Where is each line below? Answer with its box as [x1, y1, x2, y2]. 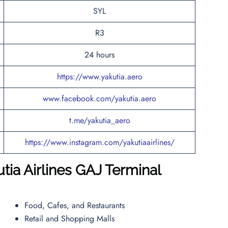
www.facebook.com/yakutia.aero [43, 92, 156, 104]
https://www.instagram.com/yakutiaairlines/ [24, 136, 175, 148]
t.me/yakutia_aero [69, 114, 130, 126]
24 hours [84, 48, 115, 61]
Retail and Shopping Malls [24, 212, 118, 224]
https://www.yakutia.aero [56, 70, 142, 82]
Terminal [105, 161, 161, 179]
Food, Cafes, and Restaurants [24, 199, 128, 211]
